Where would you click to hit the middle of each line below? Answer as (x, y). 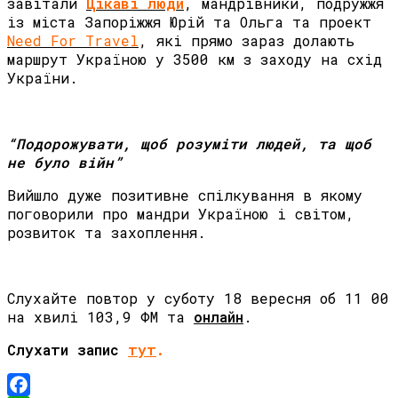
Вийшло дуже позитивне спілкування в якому (185, 195)
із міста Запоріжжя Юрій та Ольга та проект (189, 22)
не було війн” (65, 163)
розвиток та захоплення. (107, 233)
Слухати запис (68, 350)
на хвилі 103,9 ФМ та (100, 317)
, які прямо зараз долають (247, 41)
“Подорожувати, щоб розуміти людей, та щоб (189, 144)
